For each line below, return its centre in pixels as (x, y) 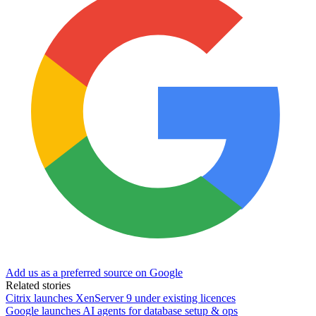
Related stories (38, 285)
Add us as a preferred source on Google (94, 272)
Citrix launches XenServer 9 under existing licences (121, 298)
